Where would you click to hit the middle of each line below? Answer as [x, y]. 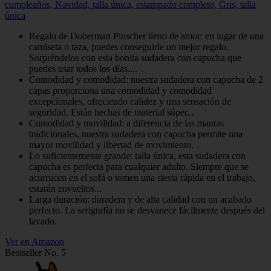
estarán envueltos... [65, 188]
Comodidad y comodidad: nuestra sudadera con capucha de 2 [146, 79]
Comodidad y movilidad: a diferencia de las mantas [126, 123]
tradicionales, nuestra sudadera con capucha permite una [136, 134]
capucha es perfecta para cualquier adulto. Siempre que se [139, 166]
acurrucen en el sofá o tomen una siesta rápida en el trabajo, [142, 177]
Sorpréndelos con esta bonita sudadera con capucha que [135, 57]
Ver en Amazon [34, 241]
